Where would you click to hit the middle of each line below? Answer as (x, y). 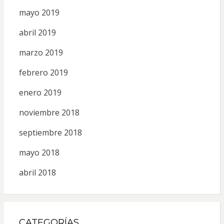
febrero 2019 (43, 73)
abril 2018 (37, 173)
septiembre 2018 (50, 133)
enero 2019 (40, 93)
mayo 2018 (39, 153)
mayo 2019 (39, 13)
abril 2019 (37, 33)
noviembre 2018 (49, 113)
